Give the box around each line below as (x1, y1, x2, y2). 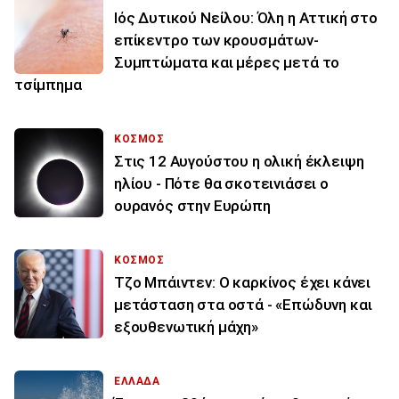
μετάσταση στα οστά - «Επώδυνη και (114, 295, 372, 313)
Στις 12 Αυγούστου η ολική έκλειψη (114, 151, 364, 170)
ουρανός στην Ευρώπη (114, 196, 271, 215)
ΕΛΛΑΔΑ (114, 374, 160, 387)
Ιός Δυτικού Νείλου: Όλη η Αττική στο (114, 8, 378, 27)
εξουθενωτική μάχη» (114, 317, 258, 336)
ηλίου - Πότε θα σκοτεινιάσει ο (114, 174, 329, 192)
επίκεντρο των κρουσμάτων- (114, 30, 319, 49)
